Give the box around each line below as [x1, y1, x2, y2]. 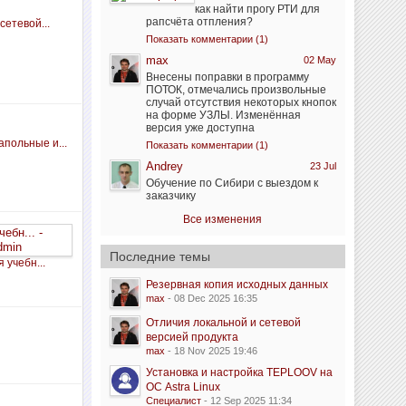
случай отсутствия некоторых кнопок [145, 96, 336, 109]
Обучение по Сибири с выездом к [145, 177, 318, 189]
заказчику [145, 189, 196, 202]
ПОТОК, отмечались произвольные [145, 83, 326, 96]
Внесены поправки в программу [145, 71, 309, 83]
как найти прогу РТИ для [194, 3, 320, 15]
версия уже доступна [145, 121, 255, 134]
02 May [303, 54, 336, 65]
